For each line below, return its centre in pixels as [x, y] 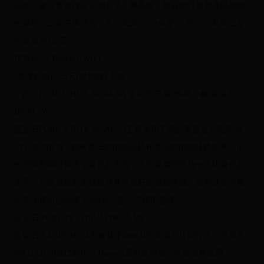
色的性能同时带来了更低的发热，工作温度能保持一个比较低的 [129, 165]
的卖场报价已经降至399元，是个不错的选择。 [98, 200]
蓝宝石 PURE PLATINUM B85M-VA [78, 218]
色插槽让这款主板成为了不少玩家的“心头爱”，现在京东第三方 [129, 24]
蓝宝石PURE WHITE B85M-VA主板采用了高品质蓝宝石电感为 [128, 130]
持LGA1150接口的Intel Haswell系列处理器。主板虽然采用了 [123, 253]
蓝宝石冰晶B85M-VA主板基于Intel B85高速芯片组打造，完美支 [129, 236]
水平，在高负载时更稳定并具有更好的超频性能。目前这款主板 [129, 183]
